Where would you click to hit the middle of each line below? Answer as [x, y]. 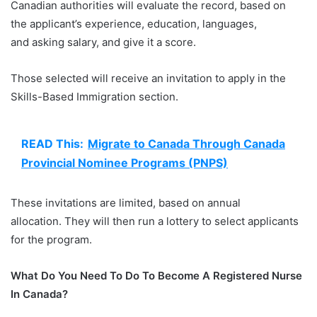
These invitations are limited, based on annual [126, 203]
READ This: [52, 144]
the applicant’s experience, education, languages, [134, 24]
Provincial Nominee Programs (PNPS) [125, 163]
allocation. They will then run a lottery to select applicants [155, 221]
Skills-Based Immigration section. [94, 97]
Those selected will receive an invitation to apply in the [148, 79]
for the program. [51, 240]
